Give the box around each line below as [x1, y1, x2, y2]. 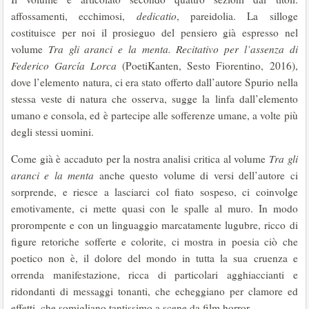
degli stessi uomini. [11, 125, 94, 139]
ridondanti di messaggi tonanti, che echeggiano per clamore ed [11, 284, 298, 298]
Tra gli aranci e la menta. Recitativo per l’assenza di [48, 42, 298, 56]
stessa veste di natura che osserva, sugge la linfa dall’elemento [11, 92, 298, 106]
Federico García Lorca [11, 59, 117, 72]
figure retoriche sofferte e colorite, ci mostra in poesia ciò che [11, 235, 298, 248]
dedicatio [136, 9, 177, 23]
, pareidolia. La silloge [176, 9, 298, 23]
